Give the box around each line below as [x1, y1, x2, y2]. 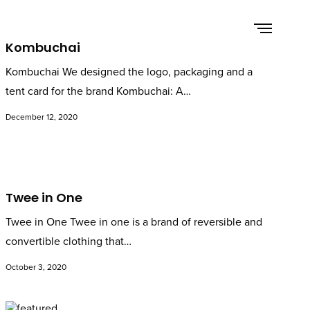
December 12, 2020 [6, 112, 78, 122]
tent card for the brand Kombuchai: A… [6, 84, 192, 98]
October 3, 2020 [6, 262, 67, 272]
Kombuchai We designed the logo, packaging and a [6, 65, 253, 79]
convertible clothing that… [6, 235, 132, 248]
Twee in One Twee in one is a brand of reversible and [6, 215, 263, 229]
